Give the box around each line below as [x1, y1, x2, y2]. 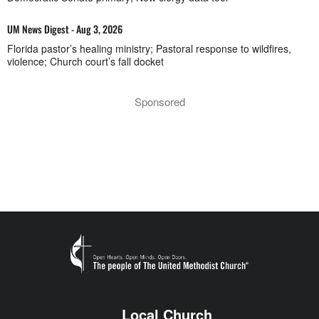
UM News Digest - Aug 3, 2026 [7, 21, 122, 36]
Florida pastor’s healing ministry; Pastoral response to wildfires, [7, 41, 291, 56]
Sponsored [134, 94, 185, 109]
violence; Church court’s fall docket [7, 54, 164, 68]
